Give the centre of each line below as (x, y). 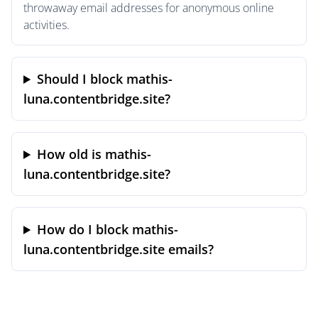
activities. (46, 25)
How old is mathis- (94, 154)
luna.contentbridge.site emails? (119, 249)
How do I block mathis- (108, 229)
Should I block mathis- (105, 79)
